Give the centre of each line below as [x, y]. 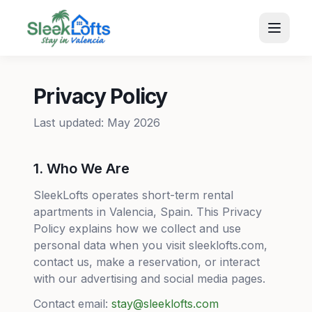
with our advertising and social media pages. [149, 279]
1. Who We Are [81, 169]
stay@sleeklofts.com [165, 304]
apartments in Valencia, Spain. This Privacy [148, 212]
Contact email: [71, 304]
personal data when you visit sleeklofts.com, [150, 245]
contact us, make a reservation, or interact [147, 262]
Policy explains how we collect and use [137, 228]
